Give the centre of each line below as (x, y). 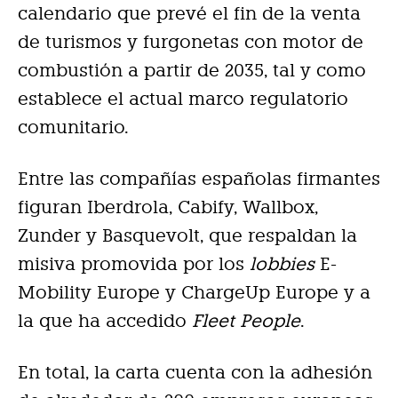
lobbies (282, 263)
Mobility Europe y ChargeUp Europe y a (194, 292)
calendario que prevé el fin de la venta (189, 13)
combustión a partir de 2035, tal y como (192, 70)
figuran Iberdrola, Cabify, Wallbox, (168, 207)
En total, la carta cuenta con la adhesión (195, 372)
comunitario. (73, 127)
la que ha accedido (105, 320)
